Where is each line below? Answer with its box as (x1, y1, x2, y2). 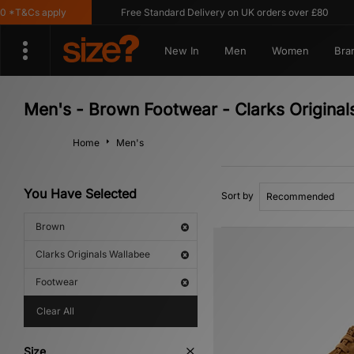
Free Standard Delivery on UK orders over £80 (103, 6, 311, 18)
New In (164, 44, 199, 57)
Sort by (221, 190, 254, 201)
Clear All (36, 305, 74, 317)
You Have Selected (24, 186, 137, 201)
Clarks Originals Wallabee (36, 248, 150, 260)
